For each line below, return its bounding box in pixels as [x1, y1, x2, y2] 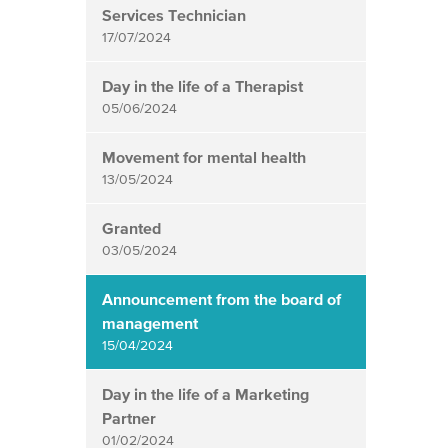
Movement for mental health [102, 149, 306, 166]
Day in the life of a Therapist [102, 78, 303, 95]
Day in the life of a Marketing [102, 386, 309, 403]
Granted [102, 220, 161, 237]
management [102, 315, 198, 332]
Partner [102, 410, 156, 427]
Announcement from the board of [102, 291, 341, 308]
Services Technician [102, 7, 246, 24]
